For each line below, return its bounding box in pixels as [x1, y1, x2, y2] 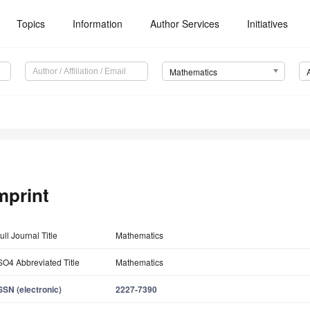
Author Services [150, 17, 220, 30]
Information [73, 17, 123, 30]
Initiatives [247, 17, 289, 30]
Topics [17, 17, 46, 30]
